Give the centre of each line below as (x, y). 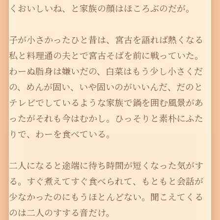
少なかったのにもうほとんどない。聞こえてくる (106, 197)
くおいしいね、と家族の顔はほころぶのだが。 (101, 8)
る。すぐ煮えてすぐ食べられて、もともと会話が (106, 181)
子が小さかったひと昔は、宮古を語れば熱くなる (106, 40)
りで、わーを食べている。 (62, 134)
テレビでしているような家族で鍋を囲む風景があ (106, 102)
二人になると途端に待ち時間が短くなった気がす (106, 165)
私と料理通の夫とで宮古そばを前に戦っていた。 (106, 55)
